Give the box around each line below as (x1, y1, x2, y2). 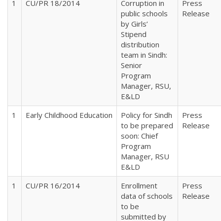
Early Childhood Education (26, 110, 112, 120)
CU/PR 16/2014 (26, 180, 80, 190)
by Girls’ (121, 18, 148, 29)
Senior (121, 60, 142, 70)
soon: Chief (121, 130, 158, 141)
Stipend (121, 29, 147, 39)
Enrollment (121, 180, 157, 190)
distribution (121, 39, 159, 49)
